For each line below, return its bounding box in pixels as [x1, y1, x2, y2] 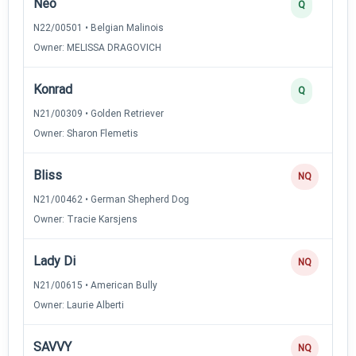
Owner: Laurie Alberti [33, 299, 124, 311]
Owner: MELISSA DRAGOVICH [33, 41, 161, 53]
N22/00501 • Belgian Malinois [33, 21, 164, 33]
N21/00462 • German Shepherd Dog [33, 193, 189, 205]
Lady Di [33, 253, 75, 269]
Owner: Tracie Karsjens [33, 213, 137, 225]
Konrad [33, 81, 72, 97]
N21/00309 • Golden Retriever [33, 107, 164, 119]
